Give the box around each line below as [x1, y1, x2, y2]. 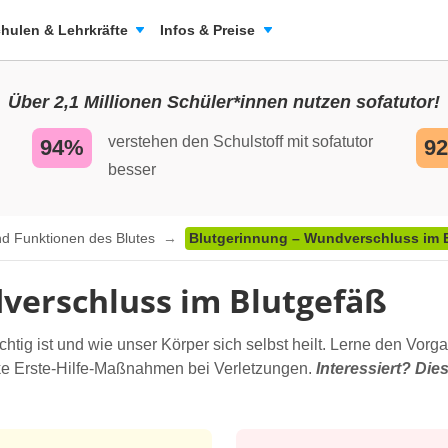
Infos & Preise [160, 22, 255, 38]
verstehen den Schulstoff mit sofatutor [108, 133, 373, 150]
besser [108, 161, 156, 178]
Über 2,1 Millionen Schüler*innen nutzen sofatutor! [8, 92, 440, 112]
